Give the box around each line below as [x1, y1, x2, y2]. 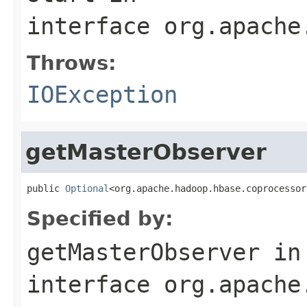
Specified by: [27, 206, 173, 230]
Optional [65, 182, 109, 194]
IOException [27, 80, 177, 108]
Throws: [27, 51, 116, 75]
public [27, 182, 65, 194]
